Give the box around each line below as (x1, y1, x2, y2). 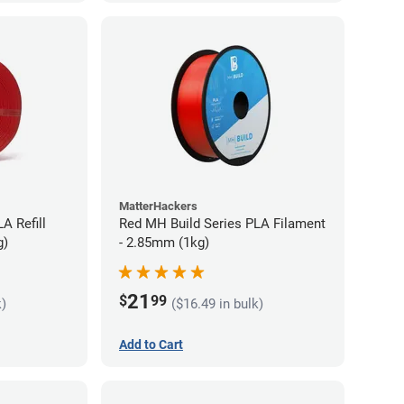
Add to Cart (119, 336, 183, 352)
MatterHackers (119, 198, 197, 213)
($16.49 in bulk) (171, 296, 263, 313)
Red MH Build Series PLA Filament (119, 215, 326, 232)
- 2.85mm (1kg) (119, 234, 209, 251)
